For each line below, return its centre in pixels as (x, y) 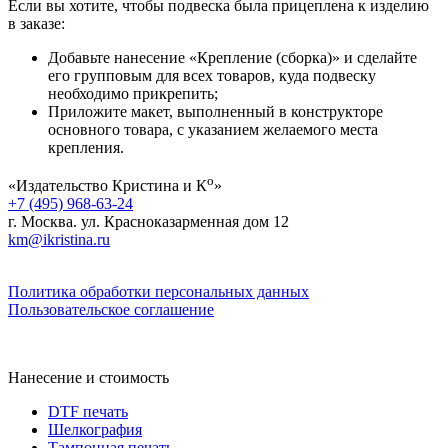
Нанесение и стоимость (88, 378)
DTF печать (88, 412)
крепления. (86, 147)
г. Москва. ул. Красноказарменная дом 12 (148, 222)
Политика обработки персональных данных (158, 292)
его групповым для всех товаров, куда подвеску (212, 75)
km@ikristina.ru (59, 240)
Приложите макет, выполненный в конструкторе (215, 111)
